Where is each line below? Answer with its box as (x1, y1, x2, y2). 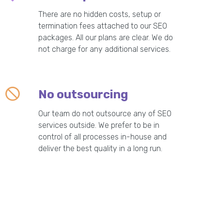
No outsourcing (38, 88, 128, 101)
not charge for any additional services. (38, 45, 171, 54)
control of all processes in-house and (38, 132, 167, 141)
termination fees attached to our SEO (38, 21, 168, 31)
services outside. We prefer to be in (38, 121, 160, 130)
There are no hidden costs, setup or (38, 10, 161, 19)
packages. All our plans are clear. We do (38, 33, 173, 42)
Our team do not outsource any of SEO (38, 109, 172, 118)
